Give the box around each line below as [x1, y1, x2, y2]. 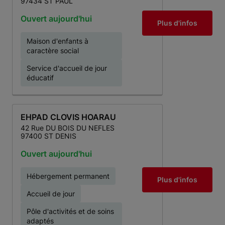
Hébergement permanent [27, 172, 109, 180]
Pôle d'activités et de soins [27, 207, 114, 215]
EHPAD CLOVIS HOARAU [21, 112, 116, 122]
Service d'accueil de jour [27, 64, 107, 72]
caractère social [27, 46, 79, 55]
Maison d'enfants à [27, 37, 88, 45]
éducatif [27, 73, 54, 82]
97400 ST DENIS [21, 132, 76, 140]
